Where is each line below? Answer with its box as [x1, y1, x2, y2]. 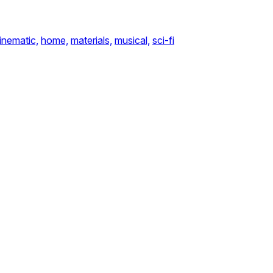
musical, [115, 34, 150, 46]
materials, [71, 34, 112, 46]
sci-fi [152, 34, 174, 46]
